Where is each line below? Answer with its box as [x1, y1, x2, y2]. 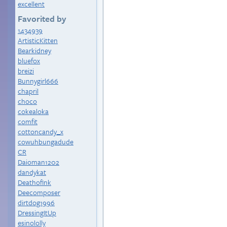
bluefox [18, 55, 40, 66]
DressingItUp [18, 207, 56, 218]
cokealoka [18, 106, 49, 117]
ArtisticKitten [18, 35, 58, 46]
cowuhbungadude [18, 136, 73, 147]
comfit [18, 116, 37, 127]
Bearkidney [18, 45, 51, 56]
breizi [18, 65, 34, 76]
